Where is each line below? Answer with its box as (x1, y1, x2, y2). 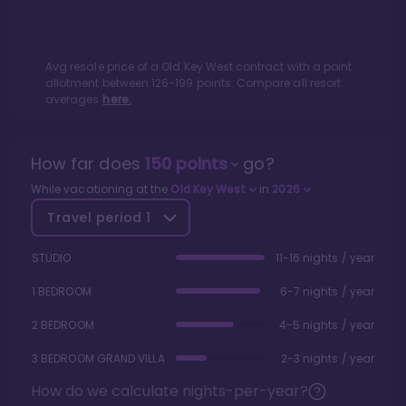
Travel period (47, 208, 146, 227)
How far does (31, 152, 145, 176)
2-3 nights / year (280, 351, 374, 367)
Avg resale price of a (45, 59, 162, 75)
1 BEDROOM (32, 284, 92, 300)
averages (45, 92, 100, 108)
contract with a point (232, 59, 353, 75)
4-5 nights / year (278, 317, 374, 333)
